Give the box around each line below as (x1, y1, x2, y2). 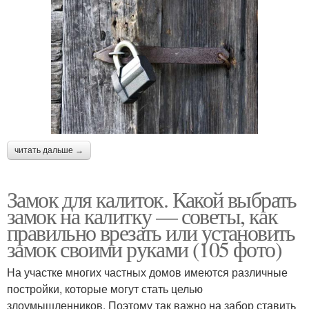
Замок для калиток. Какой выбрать (7, 184, 297, 215)
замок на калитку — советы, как (7, 201, 277, 231)
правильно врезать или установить (7, 217, 295, 248)
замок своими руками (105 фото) (7, 234, 281, 264)
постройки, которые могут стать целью (7, 281, 203, 297)
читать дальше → (14, 146, 83, 156)
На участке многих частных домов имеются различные (7, 264, 288, 281)
